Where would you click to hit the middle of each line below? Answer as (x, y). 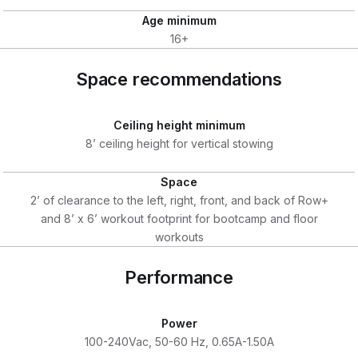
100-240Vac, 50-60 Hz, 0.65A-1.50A (179, 341)
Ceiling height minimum (179, 125)
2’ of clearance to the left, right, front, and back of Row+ (179, 200)
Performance (179, 277)
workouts (179, 237)
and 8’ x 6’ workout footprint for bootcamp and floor (179, 218)
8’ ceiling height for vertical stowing (179, 143)
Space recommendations (179, 79)
